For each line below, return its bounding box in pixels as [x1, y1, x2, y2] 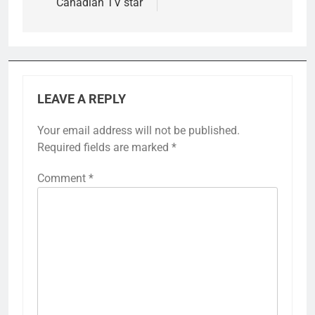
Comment [37, 172, 89, 186]
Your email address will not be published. [37, 124, 240, 138]
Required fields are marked [37, 141, 172, 155]
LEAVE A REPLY [37, 92, 126, 107]
